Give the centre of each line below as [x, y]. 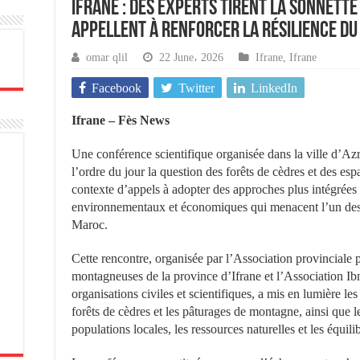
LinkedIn [274, 88]
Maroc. [90, 225]
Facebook [117, 88]
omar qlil [107, 57]
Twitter [196, 88]
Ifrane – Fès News [121, 120]
